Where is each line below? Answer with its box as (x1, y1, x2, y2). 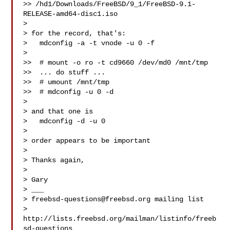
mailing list (150, 195, 204, 203)
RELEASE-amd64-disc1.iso (23, 10, 118, 18)
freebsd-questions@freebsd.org (31, 195, 151, 203)
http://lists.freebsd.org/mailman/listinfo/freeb (23, 215, 217, 223)
